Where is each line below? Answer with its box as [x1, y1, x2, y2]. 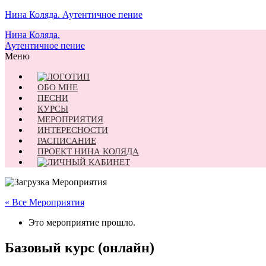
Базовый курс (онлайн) [5, 239, 154, 255]
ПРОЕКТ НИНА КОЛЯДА [37, 147, 139, 156]
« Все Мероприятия [5, 197, 84, 207]
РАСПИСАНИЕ [37, 136, 96, 145]
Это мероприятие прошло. [28, 217, 135, 227]
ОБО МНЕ [37, 83, 78, 92]
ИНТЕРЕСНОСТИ [37, 125, 108, 135]
